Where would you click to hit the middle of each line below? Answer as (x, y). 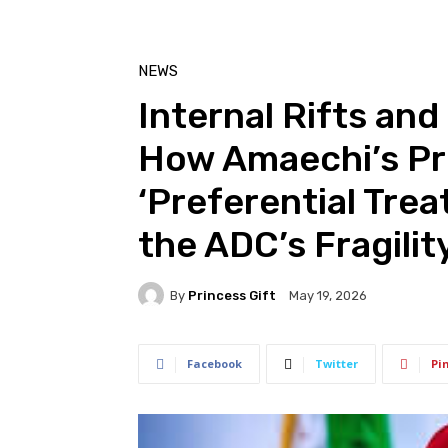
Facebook (214, 364)
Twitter (336, 364)
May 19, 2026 (328, 296)
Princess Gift (232, 295)
